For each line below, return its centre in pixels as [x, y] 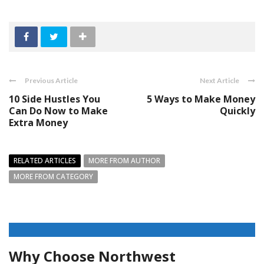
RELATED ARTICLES [45, 160]
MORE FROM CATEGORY [53, 176]
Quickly [237, 110]
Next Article [220, 80]
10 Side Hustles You [55, 99]
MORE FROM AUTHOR [124, 160]
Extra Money [38, 122]
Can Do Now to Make [58, 110]
